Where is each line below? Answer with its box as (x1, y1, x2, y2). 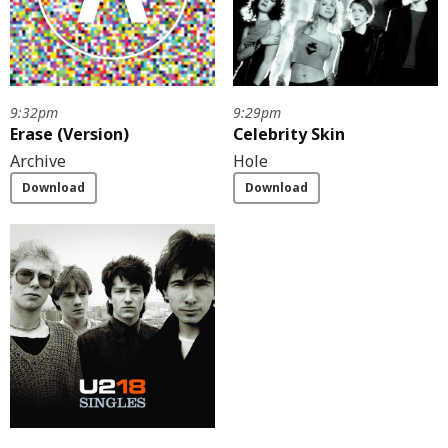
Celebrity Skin (232, 123, 345, 146)
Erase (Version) (10, 123, 129, 146)
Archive (10, 150, 66, 173)
